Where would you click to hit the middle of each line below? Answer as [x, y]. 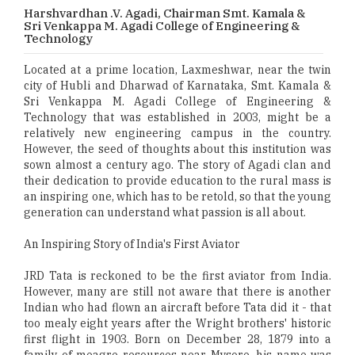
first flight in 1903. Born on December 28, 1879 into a [177, 339]
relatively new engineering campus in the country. [177, 133]
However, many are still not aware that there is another [177, 292]
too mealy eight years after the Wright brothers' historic [177, 323]
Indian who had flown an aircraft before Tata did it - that [177, 307]
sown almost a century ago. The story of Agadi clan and [177, 165]
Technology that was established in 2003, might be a [177, 117]
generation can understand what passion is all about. [165, 212]
